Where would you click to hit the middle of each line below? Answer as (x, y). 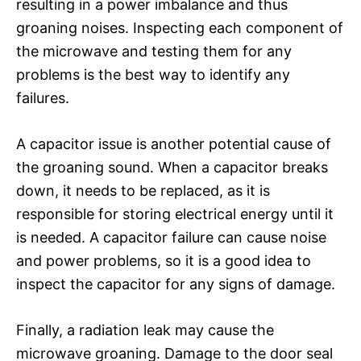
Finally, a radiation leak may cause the (145, 330)
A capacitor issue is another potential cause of (174, 143)
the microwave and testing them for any (154, 51)
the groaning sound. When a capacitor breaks (172, 167)
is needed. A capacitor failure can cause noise (171, 237)
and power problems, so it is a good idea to (164, 260)
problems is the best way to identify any (153, 74)
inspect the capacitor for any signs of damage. (176, 284)
